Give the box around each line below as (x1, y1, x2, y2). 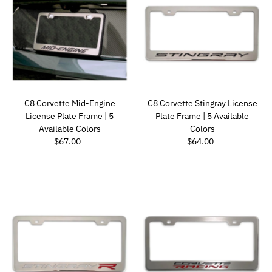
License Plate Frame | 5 (25, 110, 114, 122)
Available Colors (38, 123, 101, 135)
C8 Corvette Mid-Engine (24, 98, 115, 109)
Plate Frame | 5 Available (155, 110, 250, 122)
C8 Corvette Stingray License (147, 98, 257, 109)
